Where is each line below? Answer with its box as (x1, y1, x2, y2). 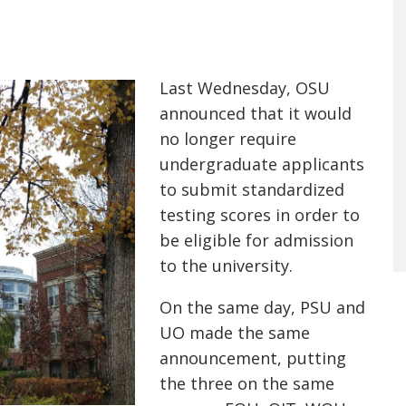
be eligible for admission (159, 229, 353, 251)
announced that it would (159, 102, 352, 124)
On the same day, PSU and (159, 296, 365, 318)
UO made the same (159, 322, 310, 343)
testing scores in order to (159, 204, 360, 226)
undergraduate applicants (159, 153, 364, 175)
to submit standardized (159, 179, 344, 200)
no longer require (159, 128, 296, 150)
